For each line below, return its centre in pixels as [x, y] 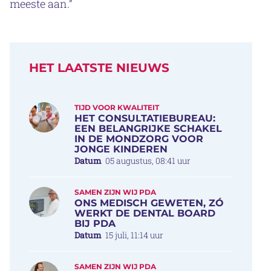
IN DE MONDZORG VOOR [139, 139]
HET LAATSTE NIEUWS [99, 67]
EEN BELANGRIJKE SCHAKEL [148, 128]
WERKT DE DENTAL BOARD [145, 213]
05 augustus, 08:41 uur [148, 160]
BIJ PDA [95, 223]
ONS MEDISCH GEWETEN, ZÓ [149, 203]
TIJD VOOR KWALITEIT [117, 107]
